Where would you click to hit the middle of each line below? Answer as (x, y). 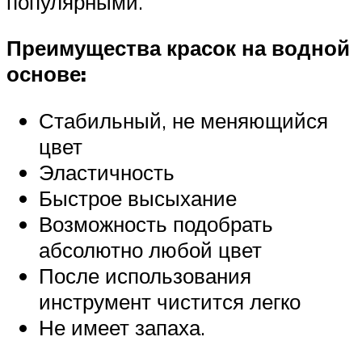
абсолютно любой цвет (150, 249)
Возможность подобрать (156, 223)
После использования (145, 275)
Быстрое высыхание (138, 198)
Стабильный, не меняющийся (183, 120)
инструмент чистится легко (170, 301)
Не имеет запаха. (122, 327)
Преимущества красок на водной (178, 48)
